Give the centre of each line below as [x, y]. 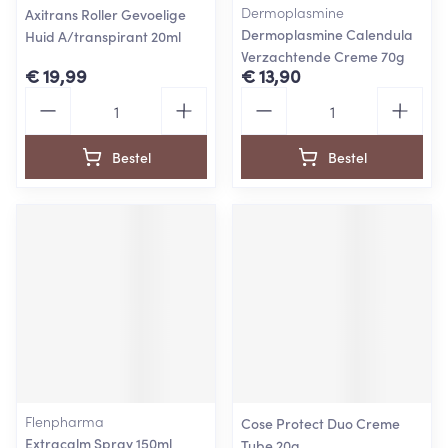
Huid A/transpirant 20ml [103, 36]
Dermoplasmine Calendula [327, 34]
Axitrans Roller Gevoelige [105, 14]
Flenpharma [64, 421]
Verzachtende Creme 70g [323, 56]
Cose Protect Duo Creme [320, 423]
